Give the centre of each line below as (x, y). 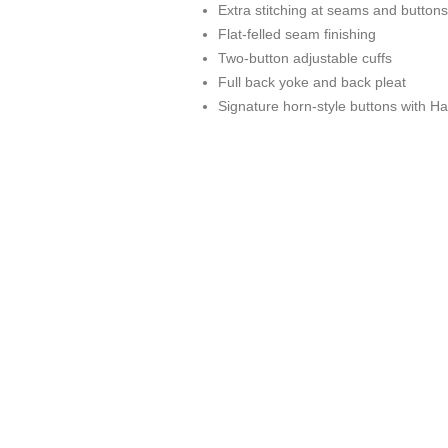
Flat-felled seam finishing (297, 34)
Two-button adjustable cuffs (305, 58)
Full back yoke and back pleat (312, 82)
